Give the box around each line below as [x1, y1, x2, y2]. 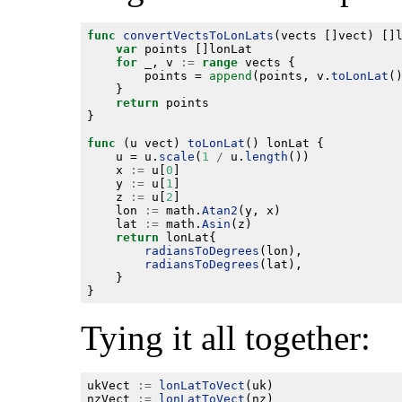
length [244, 149, 288, 163]
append [208, 68, 252, 83]
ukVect [86, 378, 137, 392]
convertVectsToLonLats [122, 28, 274, 42]
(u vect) [115, 135, 188, 150]
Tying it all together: [81, 319, 371, 358]
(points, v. [251, 68, 331, 83]
